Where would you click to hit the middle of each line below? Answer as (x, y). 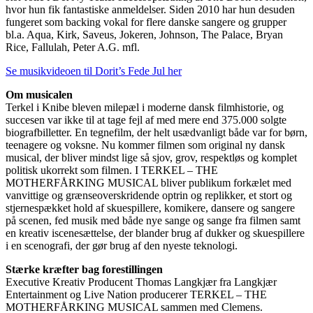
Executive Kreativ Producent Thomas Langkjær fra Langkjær (141, 282)
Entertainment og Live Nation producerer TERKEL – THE (136, 295)
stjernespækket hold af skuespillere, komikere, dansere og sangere (150, 208)
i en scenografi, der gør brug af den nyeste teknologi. (122, 246)
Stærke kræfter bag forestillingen (84, 270)
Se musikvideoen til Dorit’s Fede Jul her (94, 71)
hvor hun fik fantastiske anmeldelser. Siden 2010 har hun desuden (150, 10)
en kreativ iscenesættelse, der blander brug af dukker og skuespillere (155, 233)
